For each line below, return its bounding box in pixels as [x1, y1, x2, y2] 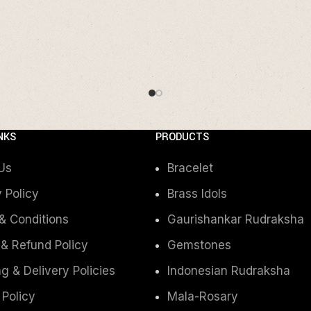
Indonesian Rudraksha [167, 263, 290, 278]
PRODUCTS [155, 129, 209, 144]
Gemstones [167, 237, 231, 252]
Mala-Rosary [167, 289, 238, 303]
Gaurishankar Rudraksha [167, 212, 304, 226]
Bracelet [167, 160, 213, 175]
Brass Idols [167, 186, 227, 201]
